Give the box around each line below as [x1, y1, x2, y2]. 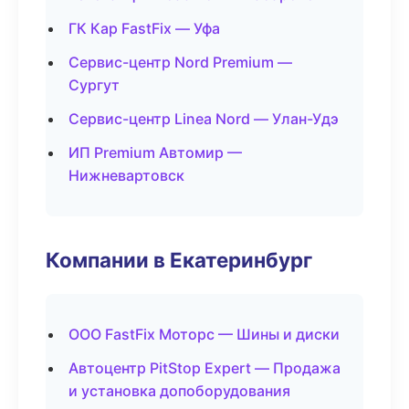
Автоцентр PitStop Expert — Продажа [68, 359, 341, 377]
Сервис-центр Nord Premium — [68, 53, 292, 71]
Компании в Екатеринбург [46, 247, 312, 272]
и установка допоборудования [68, 382, 290, 400]
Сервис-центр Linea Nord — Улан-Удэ [68, 110, 339, 128]
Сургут [68, 76, 120, 94]
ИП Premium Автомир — [68, 143, 242, 162]
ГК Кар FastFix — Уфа [68, 19, 220, 37]
